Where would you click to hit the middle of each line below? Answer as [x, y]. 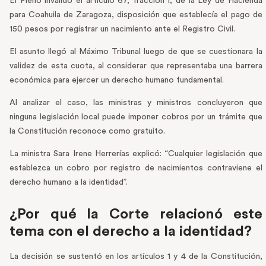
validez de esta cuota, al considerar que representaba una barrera [136, 66]
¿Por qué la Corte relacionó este [136, 215]
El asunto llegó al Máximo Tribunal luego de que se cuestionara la [136, 52]
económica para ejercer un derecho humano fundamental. [117, 80]
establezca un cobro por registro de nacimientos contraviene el [136, 168]
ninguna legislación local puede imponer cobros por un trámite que [136, 117]
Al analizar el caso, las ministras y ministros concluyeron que [136, 103]
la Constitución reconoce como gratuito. [87, 132]
